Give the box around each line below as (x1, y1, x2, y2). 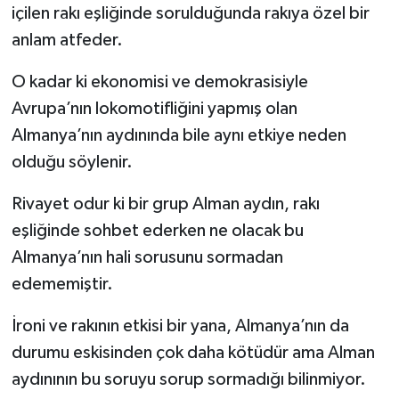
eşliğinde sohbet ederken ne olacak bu (11, 221, 304, 240)
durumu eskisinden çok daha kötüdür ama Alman (11, 343, 375, 362)
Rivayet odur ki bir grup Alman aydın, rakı (11, 194, 320, 213)
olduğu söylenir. (11, 152, 133, 171)
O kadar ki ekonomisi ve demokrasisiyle (11, 72, 308, 91)
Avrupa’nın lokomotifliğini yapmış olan (11, 99, 297, 118)
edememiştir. (11, 274, 113, 293)
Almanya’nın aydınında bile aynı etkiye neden (11, 126, 346, 144)
